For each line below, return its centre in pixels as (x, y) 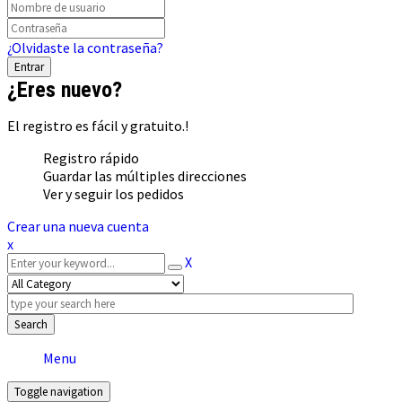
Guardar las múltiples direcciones (145, 176)
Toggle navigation (59, 392)
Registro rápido (91, 158)
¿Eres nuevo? (65, 90)
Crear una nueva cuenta (78, 227)
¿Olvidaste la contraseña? (85, 48)
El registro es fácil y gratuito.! (98, 126)
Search (31, 325)
